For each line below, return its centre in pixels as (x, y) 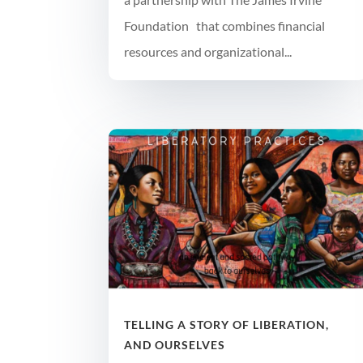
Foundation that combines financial (225, 26)
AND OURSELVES (175, 345)
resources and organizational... (208, 52)
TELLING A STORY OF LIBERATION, (227, 325)
